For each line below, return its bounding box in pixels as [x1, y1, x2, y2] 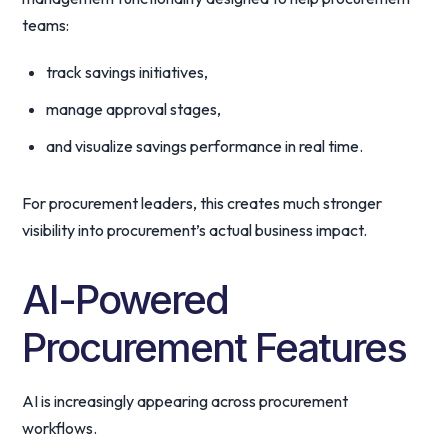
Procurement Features [22, 323, 407, 372]
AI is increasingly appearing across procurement [22, 391, 349, 411]
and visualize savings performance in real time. [46, 136, 364, 156]
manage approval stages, [46, 99, 222, 119]
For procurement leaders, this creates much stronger [22, 193, 383, 213]
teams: [22, 15, 70, 35]
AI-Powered [22, 275, 229, 324]
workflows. [22, 418, 98, 438]
